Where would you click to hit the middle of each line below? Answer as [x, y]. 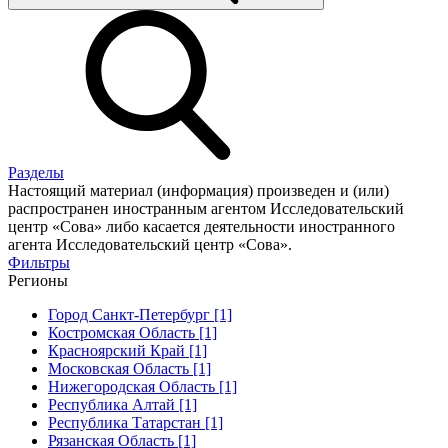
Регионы [38, 280]
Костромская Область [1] [132, 332]
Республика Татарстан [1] [135, 422]
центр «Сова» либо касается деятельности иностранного [201, 226]
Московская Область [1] [129, 368]
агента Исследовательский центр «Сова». [150, 244]
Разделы [36, 172]
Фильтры [39, 262]
